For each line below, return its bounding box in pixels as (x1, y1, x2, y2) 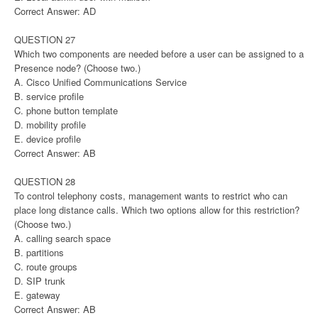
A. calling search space (14, 231, 111, 246)
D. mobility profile (14, 118, 86, 132)
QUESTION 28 (14, 175, 75, 189)
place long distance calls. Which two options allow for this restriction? (14, 203, 300, 217)
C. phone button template (14, 104, 118, 118)
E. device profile (14, 132, 81, 146)
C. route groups (14, 260, 77, 274)
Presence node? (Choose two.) (14, 61, 141, 75)
